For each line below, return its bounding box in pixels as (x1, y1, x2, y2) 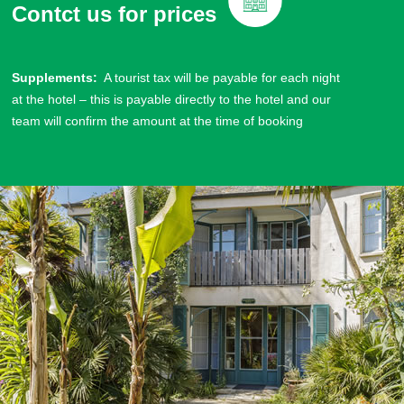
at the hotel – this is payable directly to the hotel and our (12, 92, 332, 106)
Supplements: (12, 70, 98, 85)
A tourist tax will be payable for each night (97, 70, 341, 85)
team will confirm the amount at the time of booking (12, 114, 308, 128)
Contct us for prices (12, 2, 217, 26)
